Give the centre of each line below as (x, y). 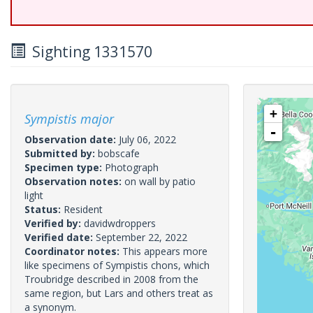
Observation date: (72, 139)
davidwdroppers (120, 223)
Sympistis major (69, 119)
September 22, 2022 (141, 237)
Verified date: (60, 237)
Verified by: (54, 223)
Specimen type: (65, 167)
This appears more (165, 251)
